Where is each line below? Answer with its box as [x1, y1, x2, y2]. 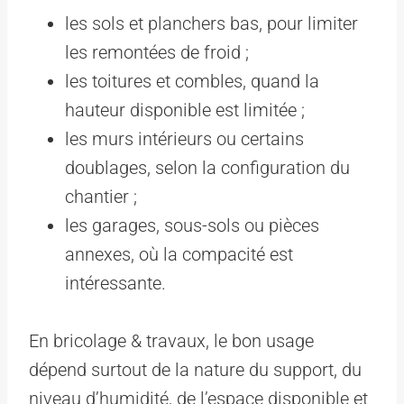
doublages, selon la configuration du [65, 156, 350, 179]
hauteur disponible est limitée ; [65, 98, 305, 121]
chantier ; [65, 185, 137, 207]
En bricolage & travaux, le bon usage [29, 329, 314, 352]
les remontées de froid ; [65, 41, 249, 63]
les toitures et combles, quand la [65, 69, 319, 92]
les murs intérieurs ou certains [65, 127, 304, 150]
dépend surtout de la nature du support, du [29, 358, 362, 381]
